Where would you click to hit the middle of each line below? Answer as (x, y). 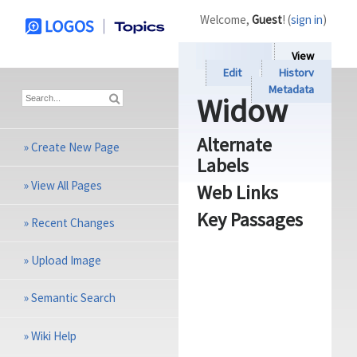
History (297, 73)
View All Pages (67, 185)
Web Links (237, 193)
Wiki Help (54, 335)
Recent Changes (73, 222)
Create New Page (76, 147)
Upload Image (67, 261)
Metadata (292, 90)
